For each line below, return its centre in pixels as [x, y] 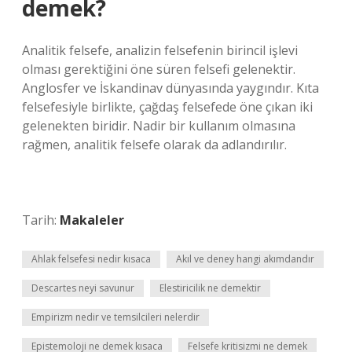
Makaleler [92, 220]
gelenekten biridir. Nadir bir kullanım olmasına [159, 126]
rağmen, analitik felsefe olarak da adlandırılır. [154, 145]
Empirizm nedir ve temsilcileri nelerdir [115, 317]
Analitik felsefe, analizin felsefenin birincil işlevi [160, 50]
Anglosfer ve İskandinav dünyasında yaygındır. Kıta [170, 88]
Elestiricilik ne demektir [210, 288]
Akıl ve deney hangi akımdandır [245, 259]
